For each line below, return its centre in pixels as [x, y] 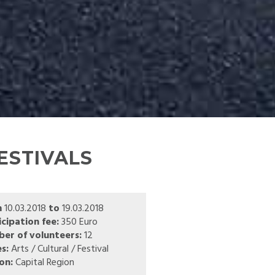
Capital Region [43, 263]
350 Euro [78, 222]
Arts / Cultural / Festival [58, 249]
